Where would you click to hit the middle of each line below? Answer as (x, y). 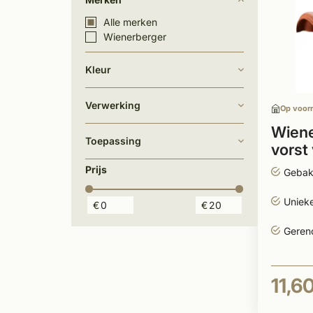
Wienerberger (135, 37)
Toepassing (113, 141)
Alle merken (130, 22)
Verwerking (113, 105)
